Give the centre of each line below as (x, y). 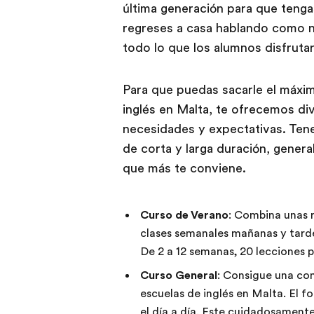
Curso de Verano (184, 215)
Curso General (178, 275)
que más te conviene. (186, 168)
